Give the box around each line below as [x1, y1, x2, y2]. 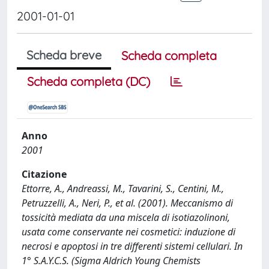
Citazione [22, 168, 67, 181]
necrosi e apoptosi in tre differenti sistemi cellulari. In [22, 240, 243, 253]
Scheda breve [26, 47, 101, 62]
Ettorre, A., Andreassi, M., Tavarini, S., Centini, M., [22, 182, 224, 195]
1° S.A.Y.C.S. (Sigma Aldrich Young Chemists [22, 254, 201, 267]
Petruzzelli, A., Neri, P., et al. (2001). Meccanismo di [22, 196, 233, 210]
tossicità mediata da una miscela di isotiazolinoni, [22, 211, 230, 224]
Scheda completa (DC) [27, 74, 150, 89]
